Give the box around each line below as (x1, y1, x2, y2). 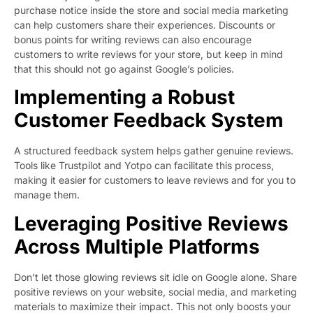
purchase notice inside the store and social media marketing (14, 4, 289, 17)
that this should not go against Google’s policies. (14, 63, 234, 75)
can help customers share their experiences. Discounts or (14, 19, 275, 31)
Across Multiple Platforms (14, 234, 260, 259)
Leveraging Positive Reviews (14, 211, 289, 235)
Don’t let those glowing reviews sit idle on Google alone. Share (14, 270, 297, 283)
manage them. (14, 189, 80, 201)
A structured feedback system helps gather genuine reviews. (14, 145, 293, 157)
